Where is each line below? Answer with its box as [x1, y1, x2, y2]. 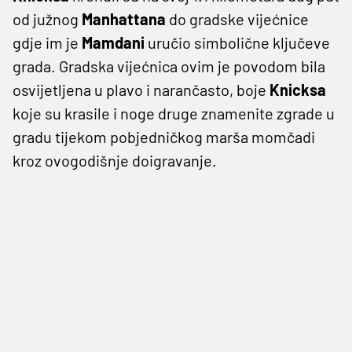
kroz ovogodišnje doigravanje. [13, 150, 217, 170]
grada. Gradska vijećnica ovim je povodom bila [13, 56, 325, 75]
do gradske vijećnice [169, 9, 309, 28]
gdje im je [13, 32, 82, 52]
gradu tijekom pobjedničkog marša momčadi [13, 126, 315, 146]
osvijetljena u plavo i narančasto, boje [13, 79, 266, 99]
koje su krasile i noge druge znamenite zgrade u [13, 103, 335, 123]
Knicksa [266, 79, 326, 99]
